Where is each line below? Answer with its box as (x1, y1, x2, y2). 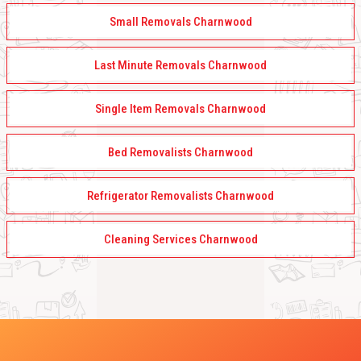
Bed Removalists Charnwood (108, 145, 253, 160)
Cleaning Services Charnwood (103, 232, 258, 247)
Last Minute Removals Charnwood (94, 58, 267, 73)
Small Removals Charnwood (109, 15, 252, 30)
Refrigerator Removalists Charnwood (87, 189, 274, 204)
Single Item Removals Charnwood (95, 102, 266, 117)
